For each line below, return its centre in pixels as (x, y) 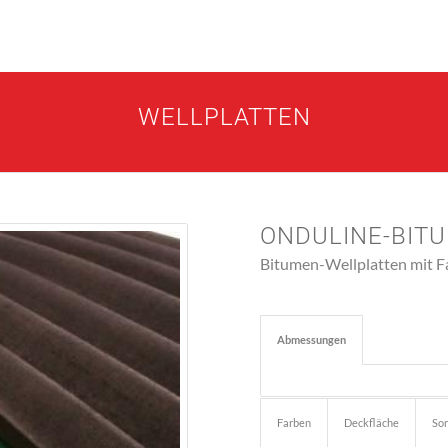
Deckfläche (372, 422)
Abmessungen (312, 339)
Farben (294, 422)
